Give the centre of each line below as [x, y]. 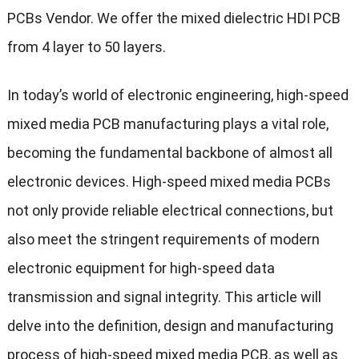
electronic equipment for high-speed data [141, 268]
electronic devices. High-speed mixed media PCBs [169, 182]
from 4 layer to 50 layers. [88, 47]
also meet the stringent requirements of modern [163, 240]
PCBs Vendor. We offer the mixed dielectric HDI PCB [173, 18]
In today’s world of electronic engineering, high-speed [177, 95]
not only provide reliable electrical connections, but [170, 211]
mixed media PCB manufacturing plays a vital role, [167, 124]
